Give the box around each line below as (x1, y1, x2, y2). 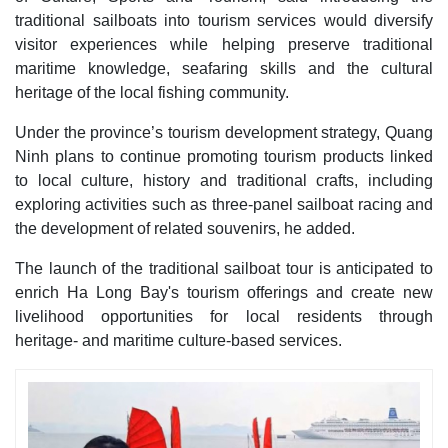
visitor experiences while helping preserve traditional (15, 36, 433, 54)
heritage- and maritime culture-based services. (15, 332, 342, 350)
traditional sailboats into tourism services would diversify (15, 12, 433, 30)
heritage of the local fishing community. (15, 84, 289, 102)
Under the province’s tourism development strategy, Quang (15, 124, 433, 142)
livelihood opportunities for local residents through (15, 308, 433, 326)
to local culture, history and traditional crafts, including (15, 172, 433, 190)
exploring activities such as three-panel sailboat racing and (15, 196, 433, 214)
